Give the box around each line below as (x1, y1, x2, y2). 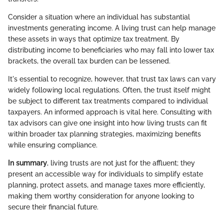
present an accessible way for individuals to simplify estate (8, 170, 203, 178)
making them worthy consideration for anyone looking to (8, 192, 194, 200)
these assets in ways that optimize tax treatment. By (8, 35, 179, 43)
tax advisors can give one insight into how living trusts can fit (8, 119, 207, 127)
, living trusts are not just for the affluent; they (47, 159, 195, 167)
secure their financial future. (8, 203, 98, 211)
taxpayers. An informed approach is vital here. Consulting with (8, 108, 211, 116)
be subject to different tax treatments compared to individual (8, 97, 208, 105)
